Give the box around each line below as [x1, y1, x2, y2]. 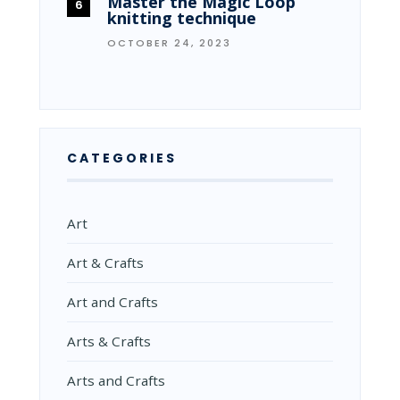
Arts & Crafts [67, 331, 151, 350]
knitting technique [107, 6, 256, 29]
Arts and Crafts [67, 371, 165, 389]
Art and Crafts [67, 292, 158, 311]
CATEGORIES [67, 148, 177, 167]
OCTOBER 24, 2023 [107, 35, 231, 50]
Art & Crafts [67, 253, 144, 271]
